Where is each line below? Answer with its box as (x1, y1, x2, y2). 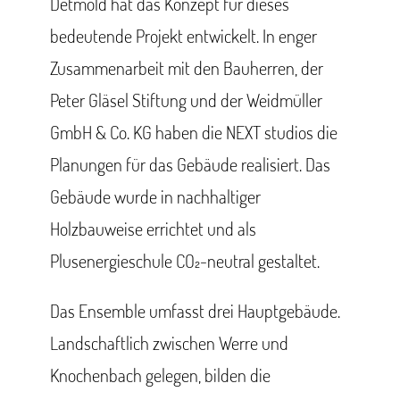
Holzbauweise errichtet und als (50, 217, 256, 240)
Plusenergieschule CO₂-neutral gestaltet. (50, 249, 320, 272)
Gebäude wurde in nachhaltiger (50, 185, 261, 208)
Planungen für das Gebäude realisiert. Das (50, 153, 330, 176)
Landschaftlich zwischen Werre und (50, 331, 288, 354)
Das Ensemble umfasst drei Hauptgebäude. (50, 299, 340, 322)
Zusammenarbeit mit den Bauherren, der (50, 56, 323, 79)
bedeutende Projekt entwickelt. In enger (50, 24, 317, 47)
